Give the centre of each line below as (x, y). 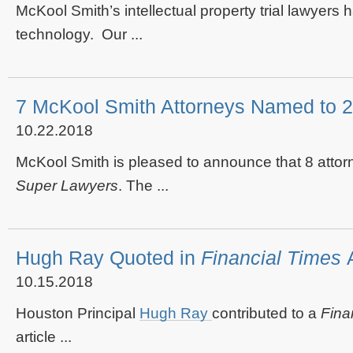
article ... (44, 337)
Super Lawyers (67, 186)
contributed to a (266, 313)
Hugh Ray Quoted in (108, 258)
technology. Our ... (79, 34)
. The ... (143, 186)
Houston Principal (78, 313)
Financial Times (274, 258)
